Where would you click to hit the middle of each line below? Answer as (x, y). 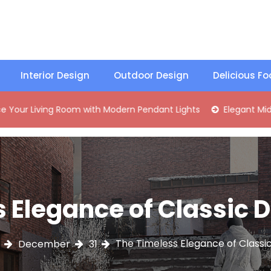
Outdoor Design (151, 76)
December (44, 244)
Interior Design (55, 76)
